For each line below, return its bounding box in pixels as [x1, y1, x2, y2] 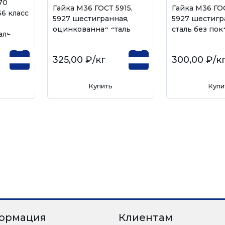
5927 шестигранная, [52, 14, 129, 23]
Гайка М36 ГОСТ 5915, [52, 3, 133, 13]
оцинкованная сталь [52, 24, 131, 34]
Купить [88, 82, 113, 90]
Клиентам [119, 211, 173, 223]
